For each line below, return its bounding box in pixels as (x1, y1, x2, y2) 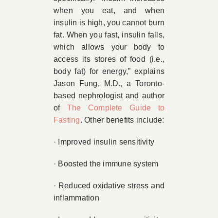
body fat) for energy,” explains (53, 67, 165, 75)
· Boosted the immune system (53, 160, 159, 168)
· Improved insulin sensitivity (53, 138, 155, 146)
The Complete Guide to (60, 104, 165, 112)
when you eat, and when (53, 6, 165, 15)
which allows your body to (53, 43, 165, 51)
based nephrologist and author (53, 91, 165, 100)
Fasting (53, 116, 80, 124)
